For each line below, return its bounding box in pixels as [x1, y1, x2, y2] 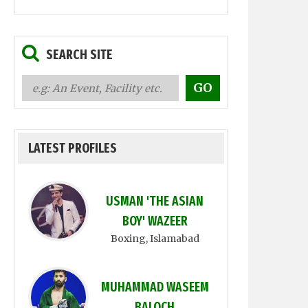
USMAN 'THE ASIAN [106, 193, 203, 209]
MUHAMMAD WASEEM [100, 279, 209, 295]
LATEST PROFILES [28, 140, 117, 156]
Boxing [110, 232, 146, 245]
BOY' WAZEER [122, 213, 188, 229]
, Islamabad [145, 232, 199, 245]
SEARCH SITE [46, 47, 113, 63]
